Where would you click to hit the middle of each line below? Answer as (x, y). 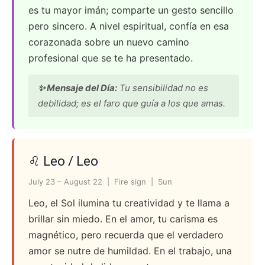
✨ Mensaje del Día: (77, 88)
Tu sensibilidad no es (163, 88)
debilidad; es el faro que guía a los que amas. (132, 103)
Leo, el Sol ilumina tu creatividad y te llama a (129, 203)
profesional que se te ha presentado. (111, 58)
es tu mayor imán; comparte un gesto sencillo (131, 10)
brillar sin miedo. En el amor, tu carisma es (123, 219)
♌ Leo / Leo (63, 161)
